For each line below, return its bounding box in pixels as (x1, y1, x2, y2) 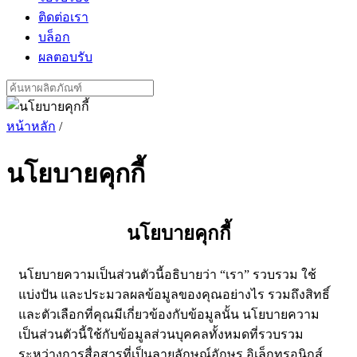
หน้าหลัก (6, 120, 56, 133)
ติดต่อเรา (38, 10, 88, 24)
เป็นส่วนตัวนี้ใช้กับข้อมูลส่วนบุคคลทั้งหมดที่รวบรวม (18, 328, 304, 342)
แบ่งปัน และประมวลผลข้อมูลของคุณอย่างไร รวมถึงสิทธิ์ (18, 288, 330, 302)
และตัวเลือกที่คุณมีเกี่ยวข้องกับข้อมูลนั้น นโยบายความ (18, 308, 320, 322)
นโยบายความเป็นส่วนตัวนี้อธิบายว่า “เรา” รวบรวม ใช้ (18, 268, 316, 282)
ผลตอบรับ (38, 50, 92, 64)
